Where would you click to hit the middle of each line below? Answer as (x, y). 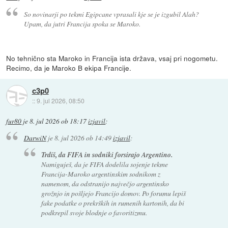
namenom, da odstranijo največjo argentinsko (105, 184)
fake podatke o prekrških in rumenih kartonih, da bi (113, 203)
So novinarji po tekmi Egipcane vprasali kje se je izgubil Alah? (111, 14)
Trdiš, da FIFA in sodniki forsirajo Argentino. (107, 155)
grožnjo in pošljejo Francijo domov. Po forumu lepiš (114, 193)
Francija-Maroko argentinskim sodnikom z (101, 174)
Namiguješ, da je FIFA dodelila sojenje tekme (105, 164)
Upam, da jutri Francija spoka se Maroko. (82, 23)
